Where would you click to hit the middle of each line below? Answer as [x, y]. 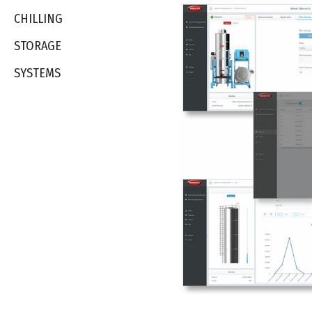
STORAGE [38, 46]
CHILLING [38, 19]
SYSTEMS [37, 73]
